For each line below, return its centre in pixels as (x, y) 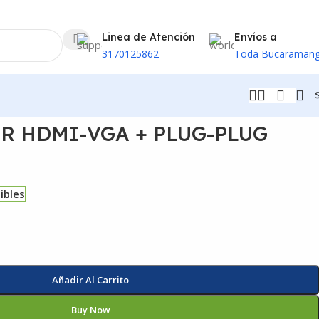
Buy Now (90, 309)
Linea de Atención (148, 37)
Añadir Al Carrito (90, 279)
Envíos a (256, 37)
